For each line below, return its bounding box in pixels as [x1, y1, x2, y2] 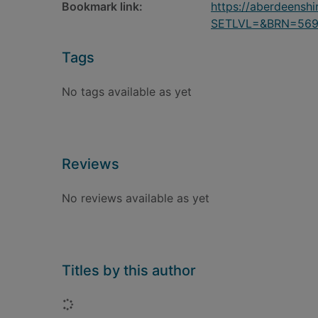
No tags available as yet [62, 84, 192, 99]
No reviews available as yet [62, 191, 209, 205]
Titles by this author [62, 262, 196, 279]
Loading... [72, 297, 124, 311]
